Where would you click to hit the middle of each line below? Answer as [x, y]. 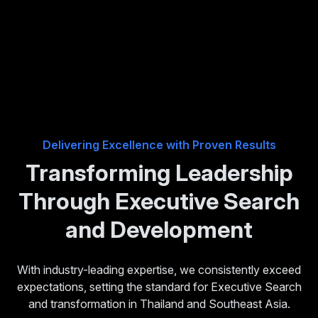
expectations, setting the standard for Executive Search [159, 287]
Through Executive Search [159, 202]
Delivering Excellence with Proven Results [159, 145]
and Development [159, 230]
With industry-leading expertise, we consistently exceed [159, 270]
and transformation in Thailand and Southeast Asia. [159, 304]
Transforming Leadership [159, 173]
